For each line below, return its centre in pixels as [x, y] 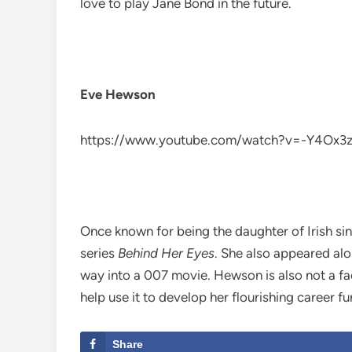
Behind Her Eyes [166, 253]
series [99, 253]
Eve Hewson [118, 95]
